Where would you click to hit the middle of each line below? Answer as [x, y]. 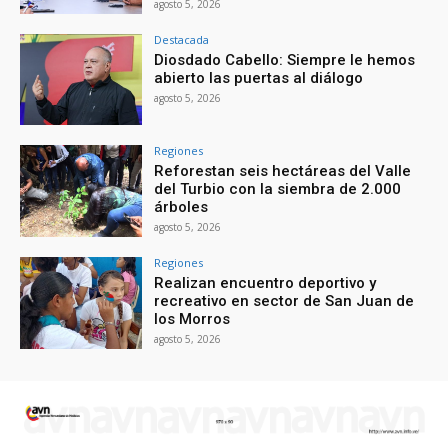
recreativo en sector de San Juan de [284, 301]
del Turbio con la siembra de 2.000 [278, 189]
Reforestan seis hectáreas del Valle [283, 171]
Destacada [182, 39]
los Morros [192, 319]
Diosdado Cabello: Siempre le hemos [285, 59]
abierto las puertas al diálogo [259, 77]
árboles [181, 207]
